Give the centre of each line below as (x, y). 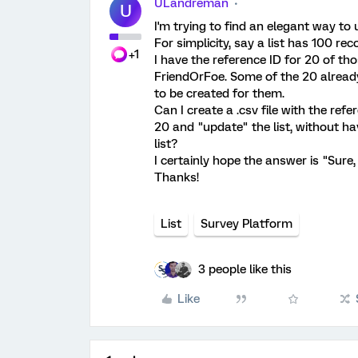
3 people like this (245, 269)
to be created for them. (219, 93)
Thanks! (177, 177)
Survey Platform (247, 224)
